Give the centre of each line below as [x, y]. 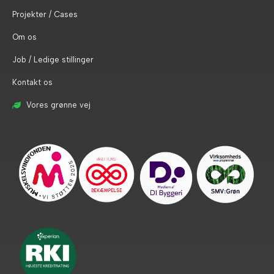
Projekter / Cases [45, 15]
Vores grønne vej [58, 105]
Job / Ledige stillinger [53, 60]
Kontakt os [32, 83]
